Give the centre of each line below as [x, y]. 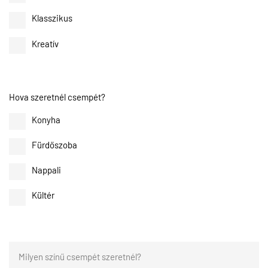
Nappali [46, 170]
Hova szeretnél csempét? [57, 96]
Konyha [46, 119]
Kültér [43, 195]
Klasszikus [52, 18]
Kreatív [45, 43]
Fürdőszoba [54, 145]
